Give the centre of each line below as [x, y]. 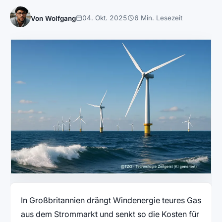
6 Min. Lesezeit [158, 18]
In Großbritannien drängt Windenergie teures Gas [111, 200]
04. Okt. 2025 [105, 18]
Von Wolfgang [53, 19]
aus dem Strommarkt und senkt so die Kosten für [110, 214]
